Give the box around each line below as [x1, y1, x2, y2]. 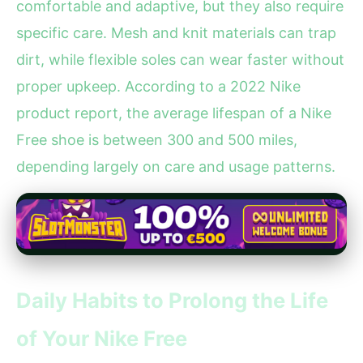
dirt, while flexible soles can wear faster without [16, 51, 344, 69]
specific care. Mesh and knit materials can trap [16, 24, 336, 42]
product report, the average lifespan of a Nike [16, 105, 331, 122]
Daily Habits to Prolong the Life [16, 288, 328, 314]
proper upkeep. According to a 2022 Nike [16, 78, 301, 96]
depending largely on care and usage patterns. [16, 158, 335, 176]
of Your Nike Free [16, 326, 187, 352]
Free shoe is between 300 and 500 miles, [16, 131, 297, 149]
